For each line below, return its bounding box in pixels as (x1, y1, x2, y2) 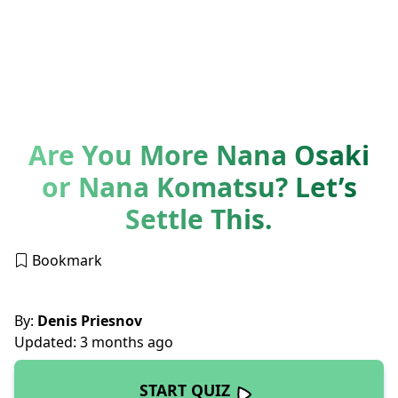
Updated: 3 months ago (14, 331, 173, 352)
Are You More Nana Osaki (28, 136, 370, 173)
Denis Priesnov (34, 310, 142, 330)
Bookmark (28, 250, 102, 270)
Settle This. (125, 200, 273, 237)
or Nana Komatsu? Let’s (41, 168, 357, 205)
